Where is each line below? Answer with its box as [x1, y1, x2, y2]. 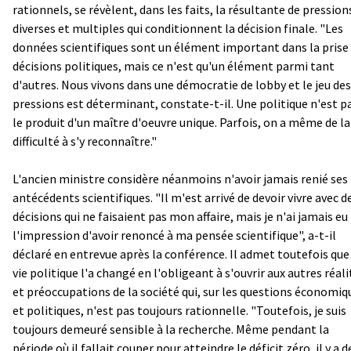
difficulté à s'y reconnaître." [13, 132, 157, 149]
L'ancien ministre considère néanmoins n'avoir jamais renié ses [13, 170, 348, 186]
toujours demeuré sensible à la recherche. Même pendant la [13, 320, 329, 337]
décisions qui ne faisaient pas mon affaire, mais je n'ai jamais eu [13, 208, 348, 224]
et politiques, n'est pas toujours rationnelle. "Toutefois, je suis [13, 302, 346, 318]
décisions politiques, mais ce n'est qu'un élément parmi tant [13, 57, 335, 74]
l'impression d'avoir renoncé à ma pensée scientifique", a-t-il [13, 226, 336, 243]
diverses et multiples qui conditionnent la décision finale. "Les [13, 20, 343, 36]
